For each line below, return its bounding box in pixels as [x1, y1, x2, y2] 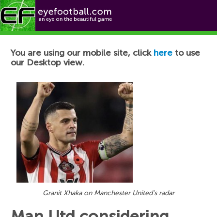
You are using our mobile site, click [11, 47, 154, 58]
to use [172, 47, 201, 58]
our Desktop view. [11, 57, 85, 68]
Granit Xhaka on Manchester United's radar [43, 189, 174, 198]
